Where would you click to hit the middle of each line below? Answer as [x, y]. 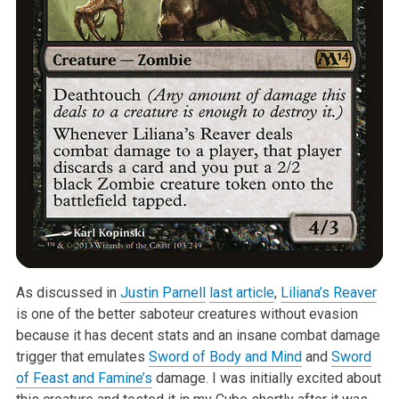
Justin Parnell [163, 292]
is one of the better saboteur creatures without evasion [187, 313]
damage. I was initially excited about [266, 378]
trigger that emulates [82, 356]
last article [241, 292]
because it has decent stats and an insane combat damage [198, 335]
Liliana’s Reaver [328, 292]
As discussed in [68, 292]
